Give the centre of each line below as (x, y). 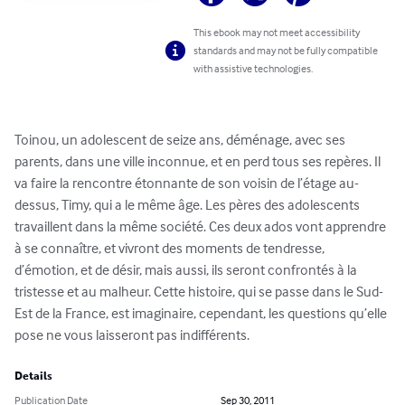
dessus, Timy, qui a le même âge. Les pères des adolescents (188, 205)
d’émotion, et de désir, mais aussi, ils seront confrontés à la (187, 270)
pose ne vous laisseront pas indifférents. (132, 335)
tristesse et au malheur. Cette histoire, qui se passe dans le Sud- (199, 292)
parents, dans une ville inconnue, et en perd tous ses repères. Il (199, 161)
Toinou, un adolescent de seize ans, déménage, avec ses (181, 140)
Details (33, 377)
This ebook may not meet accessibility (277, 33)
